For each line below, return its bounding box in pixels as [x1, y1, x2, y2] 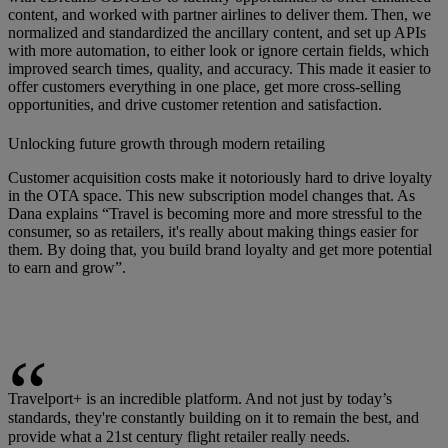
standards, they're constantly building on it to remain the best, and [8, 408, 419, 426]
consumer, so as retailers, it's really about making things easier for [8, 222, 418, 240]
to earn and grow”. [8, 258, 126, 276]
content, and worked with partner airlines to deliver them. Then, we [8, 5, 431, 23]
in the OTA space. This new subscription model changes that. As [8, 186, 415, 204]
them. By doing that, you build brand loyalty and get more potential [8, 240, 432, 258]
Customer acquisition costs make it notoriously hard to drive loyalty [8, 168, 432, 186]
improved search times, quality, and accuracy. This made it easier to [8, 59, 431, 77]
